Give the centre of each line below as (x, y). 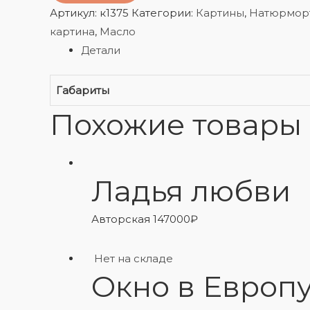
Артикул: (75, 12)
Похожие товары (176, 125)
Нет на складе (134, 258)
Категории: (164, 12)
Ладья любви (191, 191)
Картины (220, 12)
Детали (101, 50)
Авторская (122, 219)
